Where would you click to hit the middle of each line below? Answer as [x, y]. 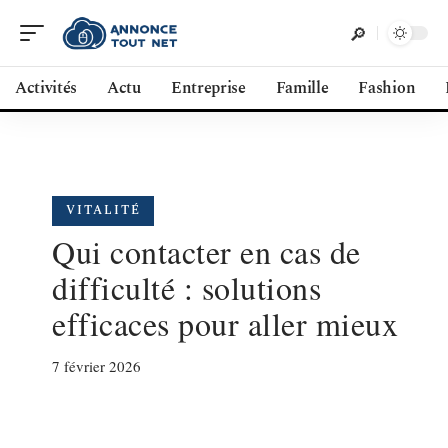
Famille [302, 88]
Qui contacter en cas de [206, 251]
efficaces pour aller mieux [225, 323]
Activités [46, 88]
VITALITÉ [103, 210]
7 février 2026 [96, 366]
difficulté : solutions [186, 287]
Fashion [387, 88]
